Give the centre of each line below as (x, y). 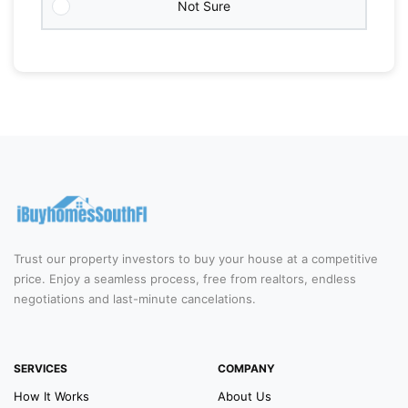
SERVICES (41, 369)
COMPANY (246, 369)
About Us (245, 397)
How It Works (51, 397)
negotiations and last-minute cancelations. (135, 299)
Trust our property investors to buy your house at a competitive (196, 259)
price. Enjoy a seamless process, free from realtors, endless (185, 279)
